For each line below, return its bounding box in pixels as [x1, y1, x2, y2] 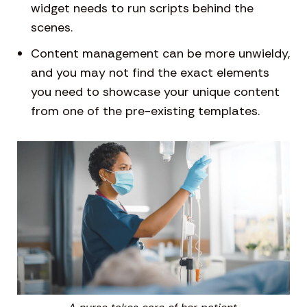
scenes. [31, 19, 73, 36]
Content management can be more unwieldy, [31, 45, 290, 62]
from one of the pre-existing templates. [31, 103, 260, 120]
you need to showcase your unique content [31, 84, 280, 101]
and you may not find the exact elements [31, 64, 269, 82]
